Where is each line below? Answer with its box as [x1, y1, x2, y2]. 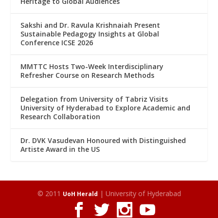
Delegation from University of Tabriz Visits [20, 94, 168, 104]
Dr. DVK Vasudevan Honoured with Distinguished [20, 136, 186, 145]
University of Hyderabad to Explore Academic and [20, 103, 191, 113]
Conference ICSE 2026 [20, 38, 93, 48]
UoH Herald [62, 190, 98, 199]
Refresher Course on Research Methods [20, 71, 155, 80]
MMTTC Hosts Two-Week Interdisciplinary [20, 62, 164, 72]
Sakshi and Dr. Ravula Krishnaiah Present [20, 20, 161, 30]
